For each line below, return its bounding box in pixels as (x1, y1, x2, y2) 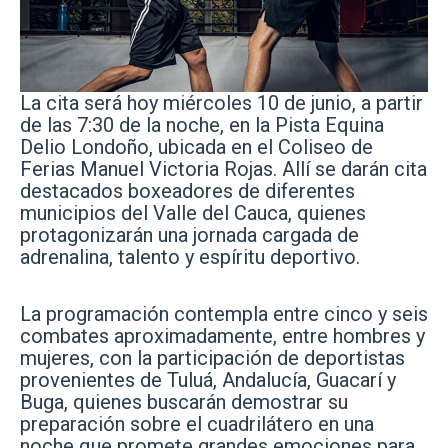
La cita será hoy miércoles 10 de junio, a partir (20, 91, 423, 116)
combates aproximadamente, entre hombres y (20, 324, 425, 349)
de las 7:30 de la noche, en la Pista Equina (20, 113, 384, 138)
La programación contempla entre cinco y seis (20, 302, 428, 327)
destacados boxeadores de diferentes (20, 179, 355, 204)
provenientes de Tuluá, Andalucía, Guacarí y (20, 368, 396, 393)
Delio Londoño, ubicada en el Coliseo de (20, 135, 373, 160)
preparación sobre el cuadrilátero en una (20, 412, 374, 437)
